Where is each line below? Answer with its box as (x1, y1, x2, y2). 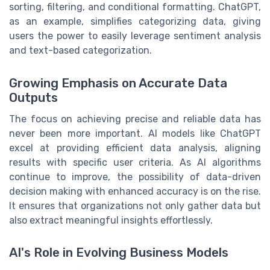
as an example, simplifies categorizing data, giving (9, 16, 261, 28)
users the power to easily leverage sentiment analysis (9, 30, 261, 42)
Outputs (9, 90, 58, 105)
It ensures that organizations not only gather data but (9, 199, 261, 212)
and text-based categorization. (9, 45, 152, 57)
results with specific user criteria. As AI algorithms (9, 156, 261, 168)
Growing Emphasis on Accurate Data (9, 75, 227, 90)
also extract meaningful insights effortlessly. (9, 214, 213, 226)
